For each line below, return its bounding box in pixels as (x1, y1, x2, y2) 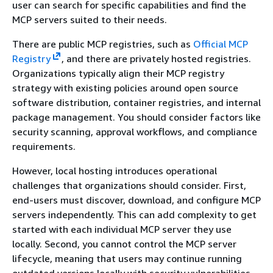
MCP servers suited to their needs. (12, 13, 167, 26)
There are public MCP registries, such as (12, 37, 193, 50)
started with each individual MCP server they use (12, 222, 232, 235)
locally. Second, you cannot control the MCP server (12, 237, 236, 250)
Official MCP (193, 37, 248, 50)
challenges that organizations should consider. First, (12, 179, 246, 191)
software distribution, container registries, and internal (12, 96, 261, 108)
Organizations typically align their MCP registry (12, 66, 224, 79)
